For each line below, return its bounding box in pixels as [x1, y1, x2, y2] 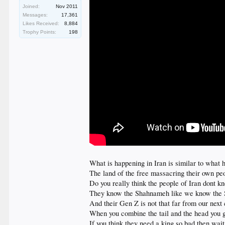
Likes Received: [23, 21, 60, 27]
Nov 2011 [56, 4, 78, 10]
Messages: [23, 12, 48, 18]
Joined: [23, 4, 40, 10]
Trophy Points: [23, 29, 57, 35]
